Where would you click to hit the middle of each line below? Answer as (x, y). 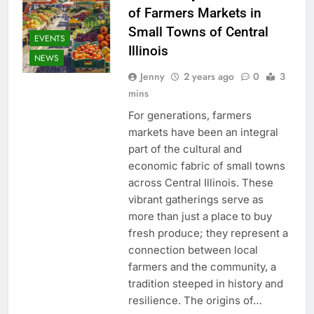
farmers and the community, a (202, 266)
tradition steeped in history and (205, 283)
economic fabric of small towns (206, 165)
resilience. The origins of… (195, 300)
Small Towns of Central (198, 32)
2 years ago (209, 76)
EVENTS (50, 39)
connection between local (193, 250)
